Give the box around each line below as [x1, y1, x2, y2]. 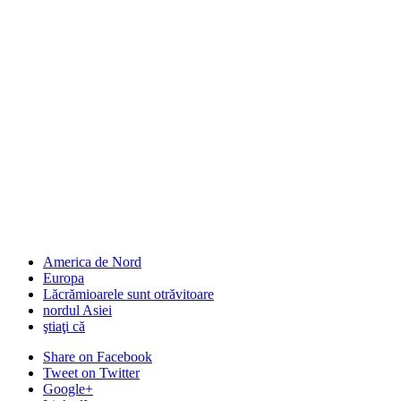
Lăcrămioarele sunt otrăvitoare [43, 286, 214, 303]
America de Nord [43, 254, 141, 270]
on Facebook [79, 349, 152, 365]
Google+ [43, 381, 93, 397]
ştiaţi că [43, 319, 85, 335]
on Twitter [81, 365, 140, 381]
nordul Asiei [43, 303, 112, 319]
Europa [43, 270, 84, 286]
